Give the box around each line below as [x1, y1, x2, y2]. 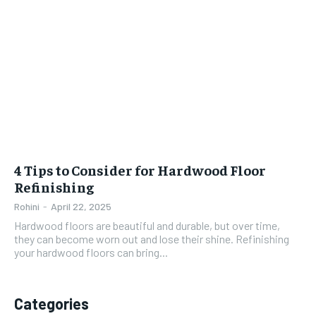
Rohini [14, 200, 39, 213]
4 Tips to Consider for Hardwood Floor [14, 161, 266, 179]
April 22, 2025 [51, 200, 111, 213]
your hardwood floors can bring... [14, 245, 168, 260]
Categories [14, 294, 89, 313]
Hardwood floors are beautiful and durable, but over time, [14, 219, 280, 233]
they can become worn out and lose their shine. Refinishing [14, 232, 289, 246]
